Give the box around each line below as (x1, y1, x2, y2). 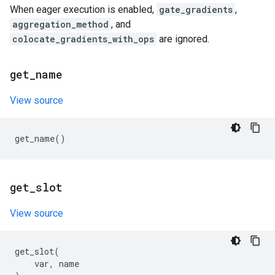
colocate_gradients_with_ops (12, 33, 154, 45)
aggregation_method (12, 18, 109, 30)
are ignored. (157, 33, 209, 45)
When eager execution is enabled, (10, 4, 157, 15)
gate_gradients (159, 4, 233, 15)
